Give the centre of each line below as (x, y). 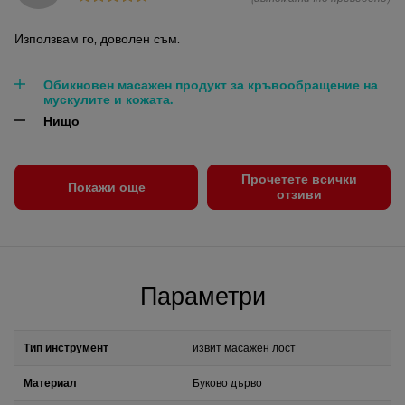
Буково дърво (227, 383)
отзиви (299, 194)
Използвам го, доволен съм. (97, 39)
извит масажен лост (244, 348)
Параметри (202, 297)
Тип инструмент (66, 348)
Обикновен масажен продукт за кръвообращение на (211, 85)
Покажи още (106, 187)
